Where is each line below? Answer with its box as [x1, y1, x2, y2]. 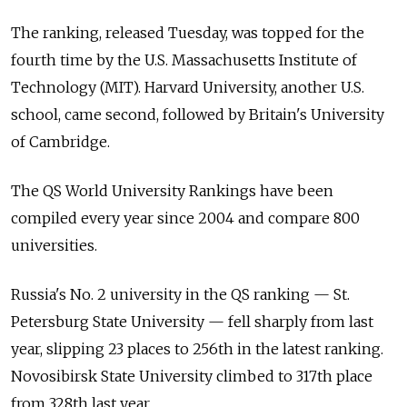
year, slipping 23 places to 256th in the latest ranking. [11, 339, 383, 358]
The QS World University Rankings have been [11, 181, 333, 200]
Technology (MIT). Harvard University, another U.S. [11, 77, 364, 96]
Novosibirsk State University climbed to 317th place [11, 366, 372, 385]
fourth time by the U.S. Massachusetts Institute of [11, 50, 357, 69]
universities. [11, 235, 97, 254]
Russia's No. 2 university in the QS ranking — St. [11, 284, 350, 303]
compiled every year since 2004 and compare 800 [11, 208, 360, 227]
